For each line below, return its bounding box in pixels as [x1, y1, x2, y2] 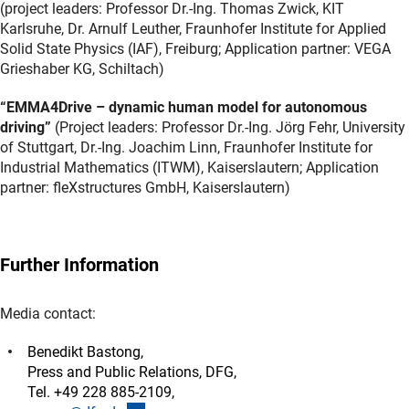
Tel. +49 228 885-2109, [27, 383, 178, 401]
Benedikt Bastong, [27, 342, 147, 361]
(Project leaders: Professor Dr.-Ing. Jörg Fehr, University [51, 118, 405, 136]
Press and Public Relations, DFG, [27, 362, 240, 381]
